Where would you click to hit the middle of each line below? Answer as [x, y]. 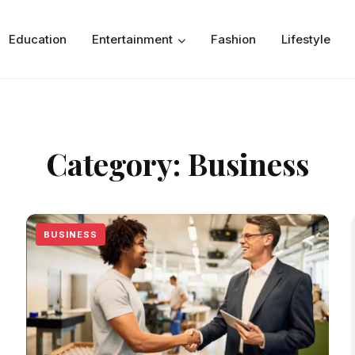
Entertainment [132, 39]
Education [37, 39]
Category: [117, 164]
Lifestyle [305, 39]
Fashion [233, 39]
